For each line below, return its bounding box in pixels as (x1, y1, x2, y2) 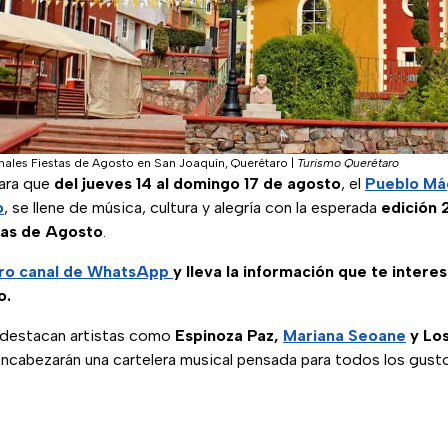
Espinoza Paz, (175, 326, 283, 346)
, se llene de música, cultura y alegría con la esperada (4, 198, 381, 218)
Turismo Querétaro (297, 156, 399, 171)
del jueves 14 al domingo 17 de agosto (54, 174, 341, 194)
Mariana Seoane (283, 326, 406, 346)
